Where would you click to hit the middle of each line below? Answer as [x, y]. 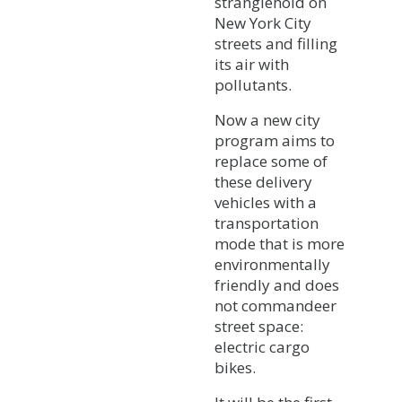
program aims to [275, 140]
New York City [263, 22]
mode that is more [280, 243]
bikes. [235, 367]
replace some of [271, 161]
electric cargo [262, 346]
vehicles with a [266, 202]
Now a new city [267, 119]
